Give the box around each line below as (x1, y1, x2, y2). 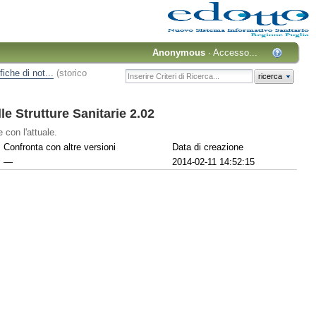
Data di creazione (172, 141, 243, 152)
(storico (56, 68, 87, 79)
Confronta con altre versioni (4, 141, 116, 152)
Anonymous (152, 47, 206, 58)
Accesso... (213, 47, 258, 58)
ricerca (257, 72, 282, 81)
